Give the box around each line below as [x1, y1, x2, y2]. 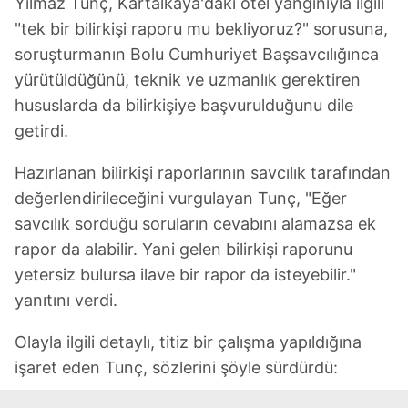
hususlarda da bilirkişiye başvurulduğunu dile [15, 95, 353, 115]
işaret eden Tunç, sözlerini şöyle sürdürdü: [15, 357, 338, 377]
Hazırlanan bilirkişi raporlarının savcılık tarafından [15, 162, 391, 182]
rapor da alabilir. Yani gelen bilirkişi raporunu [15, 239, 352, 259]
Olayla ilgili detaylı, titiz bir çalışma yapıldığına [15, 331, 362, 352]
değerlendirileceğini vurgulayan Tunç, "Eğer [15, 188, 347, 208]
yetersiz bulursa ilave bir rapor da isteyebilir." [15, 264, 356, 284]
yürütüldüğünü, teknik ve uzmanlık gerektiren [15, 69, 361, 89]
